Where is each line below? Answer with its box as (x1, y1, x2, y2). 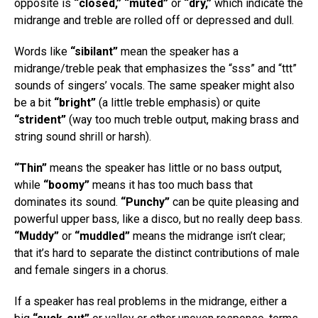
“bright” (54, 96, 96, 109)
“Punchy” (121, 195, 170, 209)
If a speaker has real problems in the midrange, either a (14, 295, 287, 308)
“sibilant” (70, 45, 118, 58)
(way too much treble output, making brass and (66, 113, 299, 126)
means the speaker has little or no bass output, (47, 161, 282, 175)
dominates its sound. (14, 195, 121, 209)
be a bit (14, 96, 54, 109)
